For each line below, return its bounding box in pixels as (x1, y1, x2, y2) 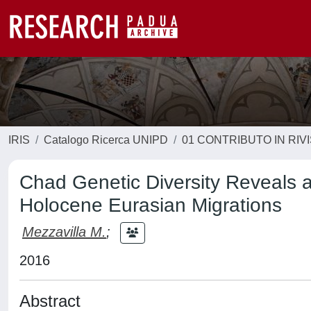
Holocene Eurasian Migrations (19, 194, 282, 216)
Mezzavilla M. (22, 224, 106, 239)
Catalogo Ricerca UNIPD (44, 134, 168, 146)
